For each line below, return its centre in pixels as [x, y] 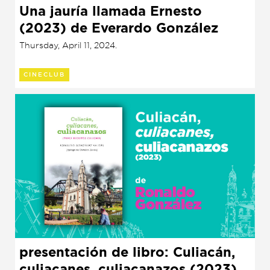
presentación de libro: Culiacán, [127, 252]
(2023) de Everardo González [119, 28]
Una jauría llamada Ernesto [111, 11]
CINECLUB [44, 74]
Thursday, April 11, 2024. [68, 45]
